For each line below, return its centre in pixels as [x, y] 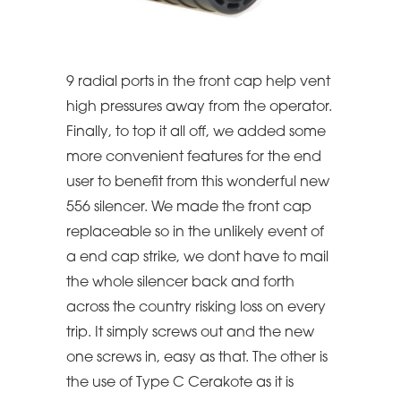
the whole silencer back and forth [180, 282]
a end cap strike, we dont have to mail [197, 257]
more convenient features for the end [194, 157]
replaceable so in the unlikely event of [195, 232]
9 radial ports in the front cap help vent [198, 82]
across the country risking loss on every [196, 307]
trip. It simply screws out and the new [190, 333]
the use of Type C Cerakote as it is [180, 383]
